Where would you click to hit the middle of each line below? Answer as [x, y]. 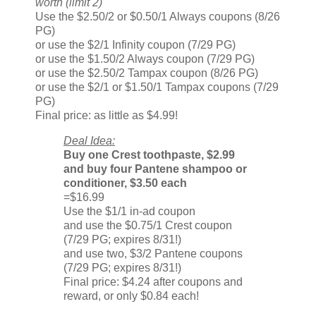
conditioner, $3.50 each [125, 183]
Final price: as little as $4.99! [107, 116]
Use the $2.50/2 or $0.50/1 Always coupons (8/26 [158, 17]
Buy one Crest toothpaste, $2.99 [149, 155]
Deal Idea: [89, 141]
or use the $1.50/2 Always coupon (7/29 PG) [145, 59]
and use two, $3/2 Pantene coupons [153, 254]
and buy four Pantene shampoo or [155, 169]
